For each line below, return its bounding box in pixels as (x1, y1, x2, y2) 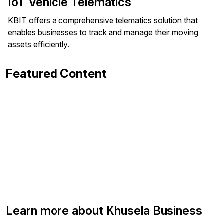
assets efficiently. (8, 39, 69, 49)
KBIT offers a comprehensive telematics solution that (8, 15, 198, 25)
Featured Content (6, 66, 107, 81)
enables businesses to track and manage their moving (8, 27, 198, 37)
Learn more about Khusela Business (6, 203, 202, 218)
